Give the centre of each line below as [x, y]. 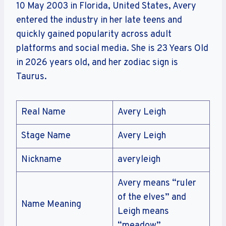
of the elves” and [152, 197]
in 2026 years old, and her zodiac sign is [97, 63]
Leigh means [143, 211]
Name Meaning [51, 204]
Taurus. [32, 77]
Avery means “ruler [157, 183]
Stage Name [46, 136]
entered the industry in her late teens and [99, 20]
